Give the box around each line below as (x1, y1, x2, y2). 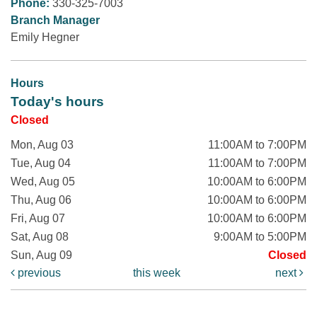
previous (15, 267, 61, 279)
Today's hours (11, 94, 104, 110)
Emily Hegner (11, 31, 79, 44)
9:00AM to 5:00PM (214, 231, 306, 243)
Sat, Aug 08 (11, 231, 69, 243)
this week (133, 267, 181, 279)
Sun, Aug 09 (11, 249, 72, 262)
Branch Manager (11, 14, 100, 27)
